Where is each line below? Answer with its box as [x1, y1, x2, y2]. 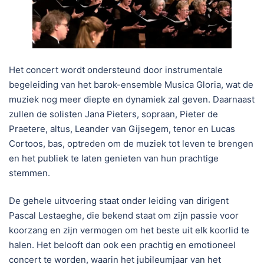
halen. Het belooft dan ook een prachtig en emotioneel [9, 239, 236, 251]
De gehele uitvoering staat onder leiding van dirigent [9, 195, 229, 207]
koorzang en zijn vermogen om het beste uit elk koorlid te [9, 225, 249, 236]
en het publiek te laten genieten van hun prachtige [9, 152, 219, 164]
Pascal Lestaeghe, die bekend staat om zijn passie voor [9, 210, 239, 222]
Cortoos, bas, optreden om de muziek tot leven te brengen [9, 137, 253, 149]
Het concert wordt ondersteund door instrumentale [9, 64, 223, 75]
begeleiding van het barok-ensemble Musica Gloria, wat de [9, 78, 253, 90]
